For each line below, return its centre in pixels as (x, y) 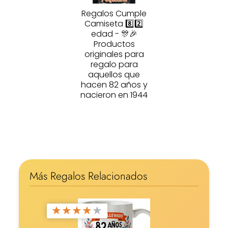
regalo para (114, 65)
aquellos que (114, 75)
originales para (114, 54)
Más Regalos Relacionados (88, 176)
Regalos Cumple (114, 14)
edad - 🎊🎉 (114, 34)
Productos (114, 44)
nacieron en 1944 (114, 95)
